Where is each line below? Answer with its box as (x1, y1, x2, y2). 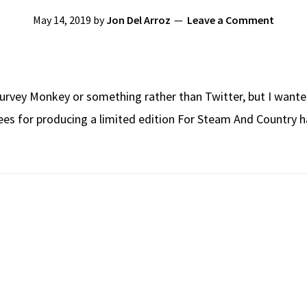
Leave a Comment (187, 13, 274, 27)
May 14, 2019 (33, 13, 91, 27)
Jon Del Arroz (106, 13, 171, 27)
